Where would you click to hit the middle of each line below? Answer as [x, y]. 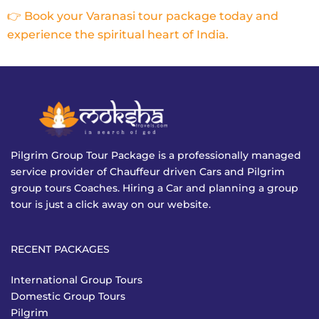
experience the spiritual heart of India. [118, 35]
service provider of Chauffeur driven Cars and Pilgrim [148, 171]
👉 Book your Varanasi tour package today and [143, 16]
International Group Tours [77, 279]
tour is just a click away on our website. [111, 204]
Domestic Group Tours [68, 296]
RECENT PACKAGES [60, 249]
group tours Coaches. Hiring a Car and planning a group [155, 188]
